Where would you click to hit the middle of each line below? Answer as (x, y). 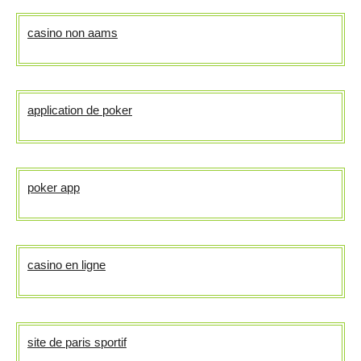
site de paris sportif (77, 342)
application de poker (80, 110)
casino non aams (73, 33)
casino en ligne (66, 265)
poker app (54, 188)
